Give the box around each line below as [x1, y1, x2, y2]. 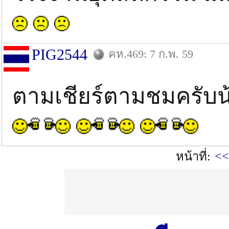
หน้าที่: [176, 150, 211, 163]
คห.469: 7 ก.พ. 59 [108, 48, 193, 60]
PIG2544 [32, 46, 87, 63]
